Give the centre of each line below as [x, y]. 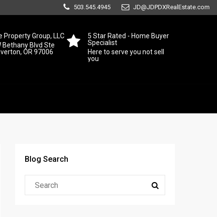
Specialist [102, 43]
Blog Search [46, 159]
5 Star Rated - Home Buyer [128, 36]
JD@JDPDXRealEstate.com [171, 7]
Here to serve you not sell [126, 52]
